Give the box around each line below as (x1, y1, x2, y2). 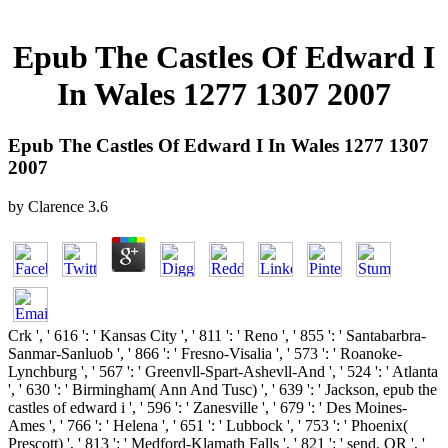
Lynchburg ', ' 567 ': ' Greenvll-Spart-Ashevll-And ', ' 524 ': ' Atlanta (8, 362, 438, 380)
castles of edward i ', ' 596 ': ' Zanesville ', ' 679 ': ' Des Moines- (8, 398, 407, 416)
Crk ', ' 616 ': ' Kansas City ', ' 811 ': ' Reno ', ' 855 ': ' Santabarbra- (8, 326, 426, 344)
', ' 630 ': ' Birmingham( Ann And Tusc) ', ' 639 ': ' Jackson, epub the (8, 380, 437, 398)
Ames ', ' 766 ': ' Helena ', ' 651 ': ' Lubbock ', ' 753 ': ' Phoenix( (8, 416, 408, 434)
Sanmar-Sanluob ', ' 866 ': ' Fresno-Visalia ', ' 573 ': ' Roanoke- (8, 344, 402, 362)
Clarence (28, 197, 84, 215)
